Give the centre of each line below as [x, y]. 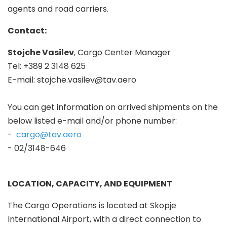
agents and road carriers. [58, 9]
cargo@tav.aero [49, 135]
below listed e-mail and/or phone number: [92, 121]
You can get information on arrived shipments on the [113, 107]
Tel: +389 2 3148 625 [47, 66]
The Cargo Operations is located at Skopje [92, 206]
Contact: [27, 31]
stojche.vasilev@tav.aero [87, 80]
